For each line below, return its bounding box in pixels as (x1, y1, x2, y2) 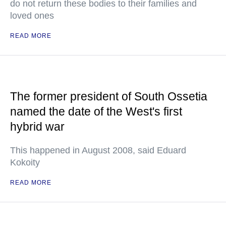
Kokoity (10, 157, 40, 167)
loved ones (10, 11, 54, 21)
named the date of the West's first (10, 105, 182, 118)
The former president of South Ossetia (10, 90, 207, 103)
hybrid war (10, 120, 65, 133)
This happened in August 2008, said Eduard (10, 145, 186, 155)
